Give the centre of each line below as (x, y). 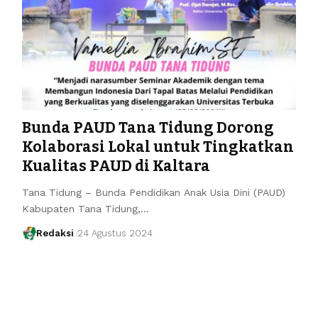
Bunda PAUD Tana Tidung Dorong (148, 127)
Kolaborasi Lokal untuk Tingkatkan (158, 147)
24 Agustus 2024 (115, 233)
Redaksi (55, 233)
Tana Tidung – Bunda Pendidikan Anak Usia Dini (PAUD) (153, 192)
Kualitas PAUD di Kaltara (116, 166)
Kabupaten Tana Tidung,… (85, 208)
